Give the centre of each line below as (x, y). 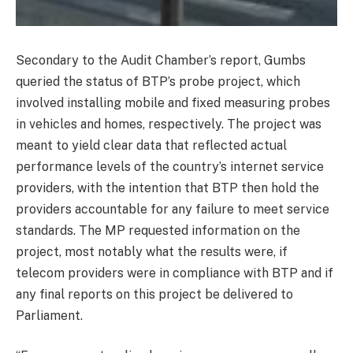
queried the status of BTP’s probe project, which (158, 81)
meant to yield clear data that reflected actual (151, 145)
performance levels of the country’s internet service (170, 166)
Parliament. (49, 315)
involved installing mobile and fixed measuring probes (173, 102)
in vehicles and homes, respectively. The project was (169, 124)
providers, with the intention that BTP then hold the (167, 188)
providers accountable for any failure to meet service (173, 209)
